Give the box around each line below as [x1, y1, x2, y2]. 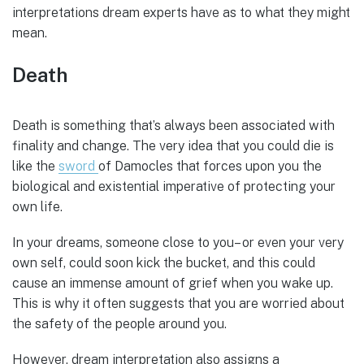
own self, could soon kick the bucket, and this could [12, 254, 315, 271]
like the [12, 158, 58, 174]
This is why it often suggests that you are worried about [12, 295, 344, 311]
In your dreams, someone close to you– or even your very [12, 234, 344, 250]
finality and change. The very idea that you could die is [12, 137, 334, 154]
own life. [12, 198, 63, 214]
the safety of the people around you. [12, 315, 227, 331]
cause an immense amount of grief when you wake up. [12, 275, 333, 291]
